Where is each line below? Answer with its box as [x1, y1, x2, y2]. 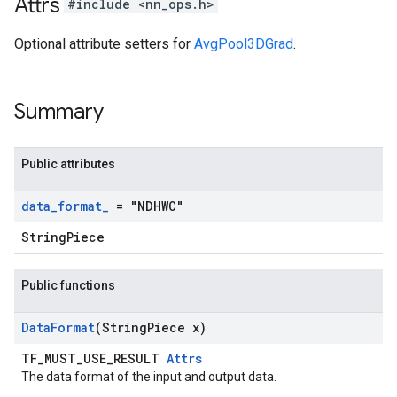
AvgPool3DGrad [194, 35, 293, 52]
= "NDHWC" [109, 198, 183, 214]
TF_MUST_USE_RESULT [21, 350, 167, 367]
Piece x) [147, 319, 206, 336]
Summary [14, 98, 104, 125]
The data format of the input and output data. [21, 370, 276, 384]
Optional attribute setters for [14, 35, 194, 52]
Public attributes [21, 157, 115, 171]
